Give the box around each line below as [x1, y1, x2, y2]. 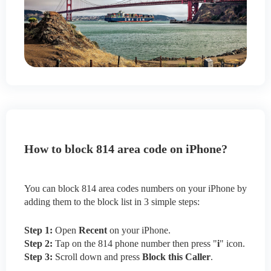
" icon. [220, 238, 245, 249]
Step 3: [24, 252, 53, 263]
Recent [76, 225, 107, 236]
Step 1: [24, 225, 53, 236]
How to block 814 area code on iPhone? [24, 142, 227, 156]
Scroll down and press [53, 252, 142, 263]
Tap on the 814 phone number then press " [53, 238, 217, 249]
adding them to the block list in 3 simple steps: [24, 197, 200, 207]
